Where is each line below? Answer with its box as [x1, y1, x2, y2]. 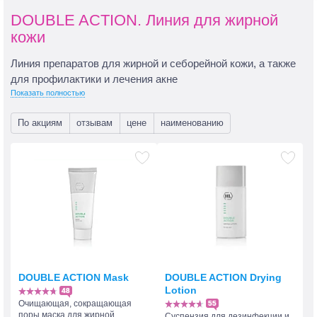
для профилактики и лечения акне [11, 73, 178, 86]
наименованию [161, 117, 224, 129]
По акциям [18, 117, 62, 129]
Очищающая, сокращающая [18, 299, 132, 309]
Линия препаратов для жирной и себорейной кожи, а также [11, 57, 296, 70]
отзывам [76, 117, 113, 129]
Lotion [164, 284, 197, 296]
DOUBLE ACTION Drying [164, 272, 282, 284]
